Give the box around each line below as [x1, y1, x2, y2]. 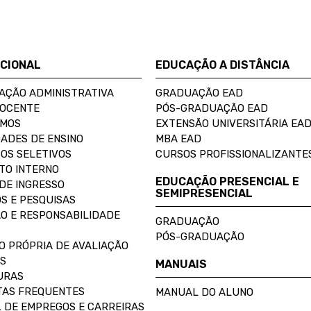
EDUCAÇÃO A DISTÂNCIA [155, 58, 289, 72]
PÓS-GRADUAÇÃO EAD [155, 102, 268, 115]
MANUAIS [155, 258, 207, 271]
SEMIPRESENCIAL [155, 187, 253, 200]
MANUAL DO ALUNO [155, 286, 253, 299]
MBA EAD [155, 133, 201, 145]
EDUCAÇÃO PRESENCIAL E [155, 175, 299, 188]
